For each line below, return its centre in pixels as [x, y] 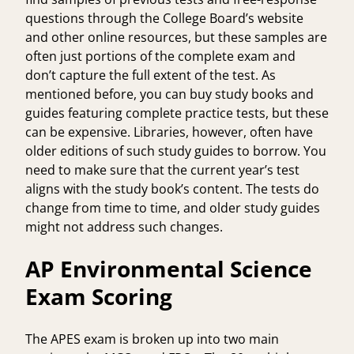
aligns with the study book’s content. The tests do [172, 188]
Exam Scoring [102, 296]
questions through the [94, 18]
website [279, 18]
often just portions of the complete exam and [160, 56]
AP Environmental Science [169, 268]
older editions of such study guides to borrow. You [176, 151]
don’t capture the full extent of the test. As [151, 75]
